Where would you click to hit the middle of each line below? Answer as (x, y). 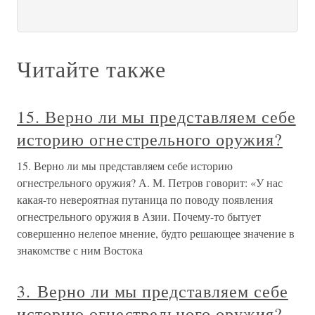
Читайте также (91, 69)
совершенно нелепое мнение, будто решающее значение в (156, 233)
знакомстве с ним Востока (80, 250)
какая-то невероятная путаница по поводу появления (145, 199)
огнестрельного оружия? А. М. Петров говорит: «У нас (150, 182)
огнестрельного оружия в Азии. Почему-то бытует (139, 216)
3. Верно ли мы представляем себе (153, 291)
